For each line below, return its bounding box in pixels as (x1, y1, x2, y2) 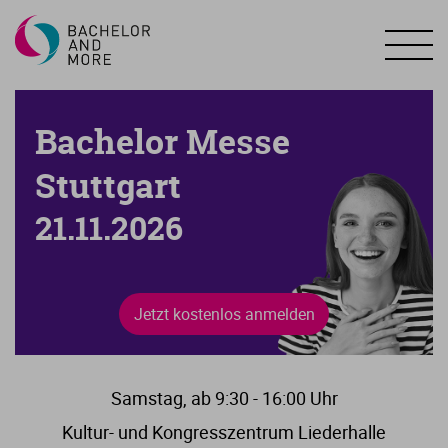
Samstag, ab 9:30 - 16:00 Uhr (110, 386, 338, 410)
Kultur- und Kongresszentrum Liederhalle (62, 420, 386, 444)
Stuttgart (35, 162, 181, 209)
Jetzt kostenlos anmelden (133, 303, 315, 325)
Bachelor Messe (35, 118, 290, 165)
